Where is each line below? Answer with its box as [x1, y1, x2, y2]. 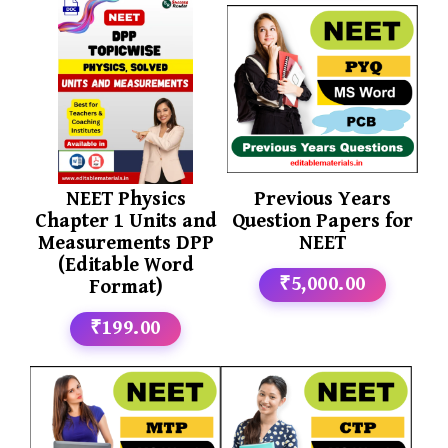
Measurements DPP [37, 232, 214, 256]
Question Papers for [231, 210, 413, 234]
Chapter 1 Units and [34, 210, 217, 234]
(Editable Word [57, 254, 194, 278]
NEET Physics [65, 188, 186, 212]
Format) [88, 276, 163, 300]
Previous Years [253, 188, 391, 212]
